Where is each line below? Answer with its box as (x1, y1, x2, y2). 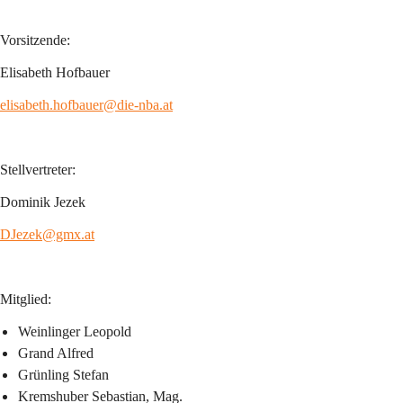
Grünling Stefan (18, 367, 109, 382)
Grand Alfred (18, 345, 94, 361)
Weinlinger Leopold (18, 324, 131, 339)
